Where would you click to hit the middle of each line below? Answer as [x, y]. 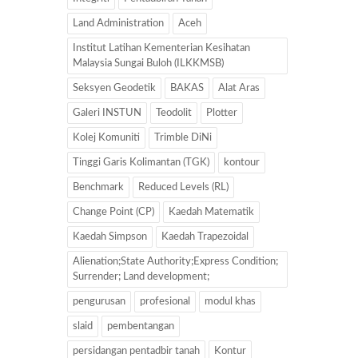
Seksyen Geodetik [114, 88]
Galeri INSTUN [107, 113]
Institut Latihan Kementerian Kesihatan [161, 48]
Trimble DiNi [183, 137]
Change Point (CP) [113, 212]
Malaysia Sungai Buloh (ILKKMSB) [148, 63]
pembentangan [141, 326]
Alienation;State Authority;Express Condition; [175, 261]
